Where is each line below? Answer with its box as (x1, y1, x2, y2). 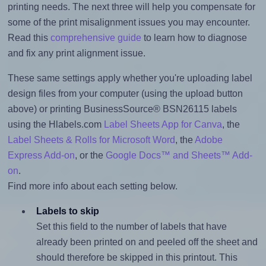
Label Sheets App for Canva (103, 119, 222, 130)
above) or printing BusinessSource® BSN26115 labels (7, 104, 237, 115)
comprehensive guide (50, 33, 141, 43)
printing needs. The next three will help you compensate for (7, 2, 255, 12)
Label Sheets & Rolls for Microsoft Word (7, 135, 175, 145)
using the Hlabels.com (7, 119, 104, 130)
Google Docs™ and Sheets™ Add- (105, 150, 252, 161)
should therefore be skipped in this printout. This (36, 252, 237, 263)
